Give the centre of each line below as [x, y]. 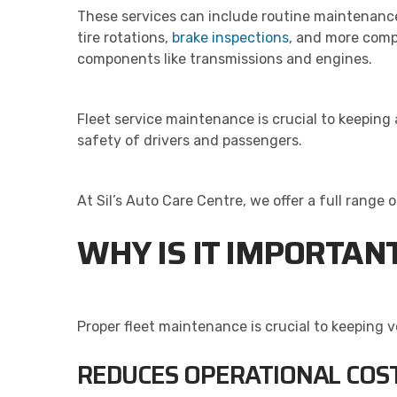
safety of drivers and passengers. [190, 140]
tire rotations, [125, 37]
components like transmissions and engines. [225, 58]
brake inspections [230, 37]
